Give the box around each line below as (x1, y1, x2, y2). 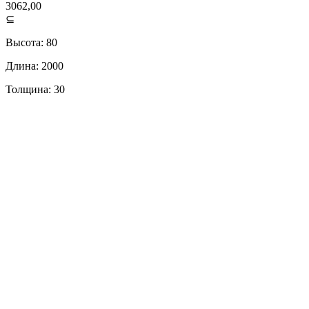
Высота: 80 (6, 36, 57, 48)
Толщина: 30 (6, 83, 65, 95)
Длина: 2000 (6, 59, 63, 72)
